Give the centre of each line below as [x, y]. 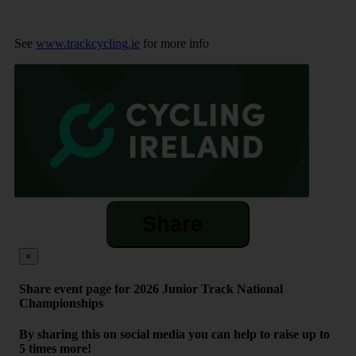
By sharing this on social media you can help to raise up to [174, 334]
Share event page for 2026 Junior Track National [151, 288]
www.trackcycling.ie [88, 44]
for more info [174, 44]
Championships [61, 303]
